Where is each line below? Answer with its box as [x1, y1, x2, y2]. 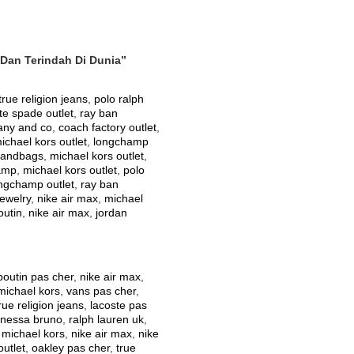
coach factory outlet [58, 122, 156, 134]
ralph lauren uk [69, 314, 144, 326]
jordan [96, 207, 127, 220]
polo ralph [94, 93, 144, 106]
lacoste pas [90, 299, 147, 312]
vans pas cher [66, 285, 136, 298]
